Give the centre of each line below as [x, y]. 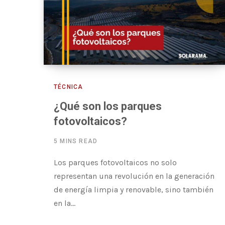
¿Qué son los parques [108, 106]
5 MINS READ [76, 141]
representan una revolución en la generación [134, 176]
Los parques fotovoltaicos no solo [115, 162]
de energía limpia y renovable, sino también [134, 189]
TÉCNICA [69, 87]
